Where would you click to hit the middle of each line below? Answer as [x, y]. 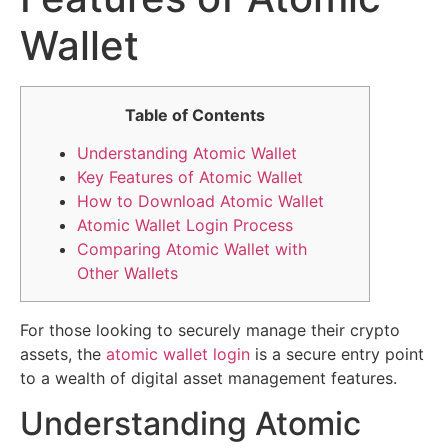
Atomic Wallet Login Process [185, 225]
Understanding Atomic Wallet [187, 153]
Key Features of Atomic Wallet [190, 177]
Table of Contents [195, 115]
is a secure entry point [337, 354]
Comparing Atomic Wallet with [192, 249]
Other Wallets [127, 273]
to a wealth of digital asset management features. [208, 378]
